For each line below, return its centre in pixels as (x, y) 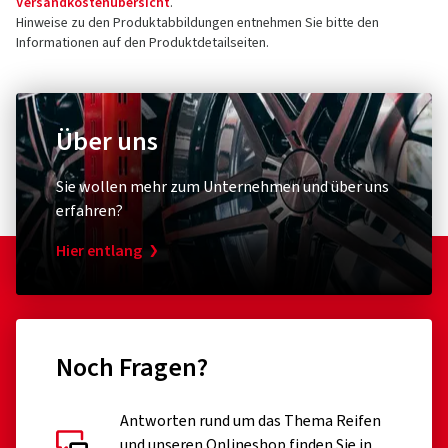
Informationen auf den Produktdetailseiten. (142, 43)
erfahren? (89, 211)
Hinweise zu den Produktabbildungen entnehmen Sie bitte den (197, 23)
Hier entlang (99, 251)
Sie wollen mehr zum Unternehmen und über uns (222, 187)
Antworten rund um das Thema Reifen (250, 421)
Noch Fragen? (132, 367)
